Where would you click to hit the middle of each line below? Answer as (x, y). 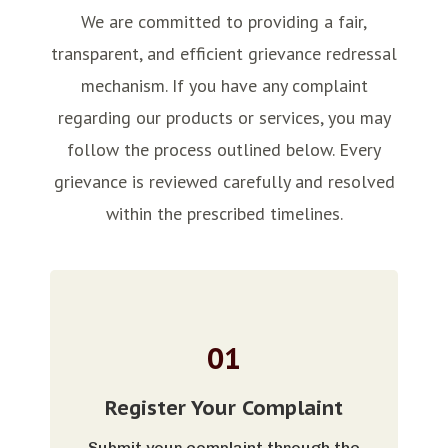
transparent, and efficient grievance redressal (224, 53)
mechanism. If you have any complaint (224, 85)
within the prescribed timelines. (224, 213)
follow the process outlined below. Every (224, 149)
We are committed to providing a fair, (224, 21)
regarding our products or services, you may (224, 117)
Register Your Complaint (224, 407)
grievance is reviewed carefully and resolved (224, 181)
